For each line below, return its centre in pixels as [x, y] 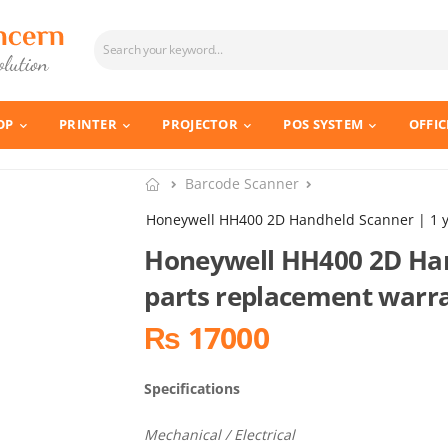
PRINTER [88, 124]
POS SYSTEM [323, 124]
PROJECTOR [200, 124]
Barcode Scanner [242, 183]
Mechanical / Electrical [220, 434]
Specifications [192, 388]
